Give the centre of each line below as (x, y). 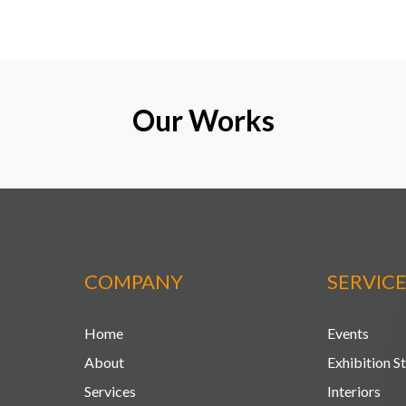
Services (111, 391)
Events (348, 333)
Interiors (353, 391)
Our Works (203, 120)
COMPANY (134, 281)
